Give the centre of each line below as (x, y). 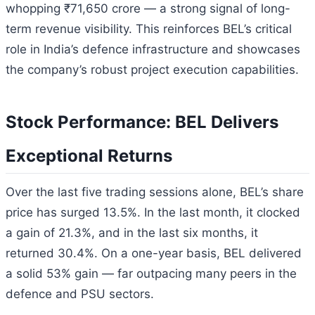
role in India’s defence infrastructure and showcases (153, 49)
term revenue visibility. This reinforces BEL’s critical (149, 28)
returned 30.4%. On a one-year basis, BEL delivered (154, 253)
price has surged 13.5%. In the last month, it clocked (153, 212)
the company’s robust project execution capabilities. (152, 69)
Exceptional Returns (89, 155)
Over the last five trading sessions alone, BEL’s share (155, 192)
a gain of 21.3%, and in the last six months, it (132, 232)
